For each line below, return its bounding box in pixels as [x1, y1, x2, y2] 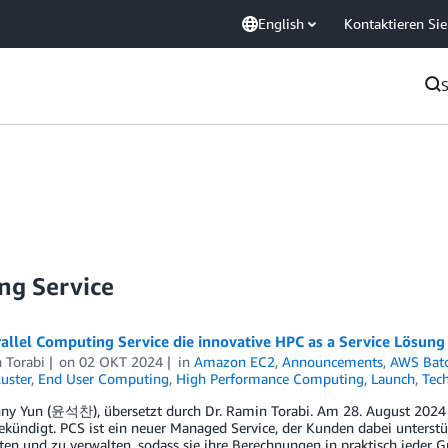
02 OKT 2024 [79, 353, 164, 370]
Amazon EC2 [194, 353, 276, 370]
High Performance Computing [175, 370, 364, 387]
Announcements [282, 353, 384, 370]
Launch [370, 370, 415, 387]
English [258, 15, 304, 32]
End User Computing [37, 370, 169, 387]
